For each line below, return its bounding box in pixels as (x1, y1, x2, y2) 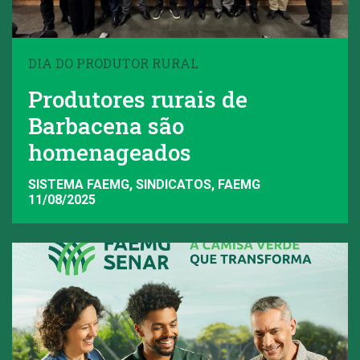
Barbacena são (28, 111, 184, 141)
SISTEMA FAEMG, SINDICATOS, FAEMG (28, 176, 260, 192)
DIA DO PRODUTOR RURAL (28, 55, 198, 72)
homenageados (28, 137, 191, 168)
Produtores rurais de (28, 84, 247, 115)
